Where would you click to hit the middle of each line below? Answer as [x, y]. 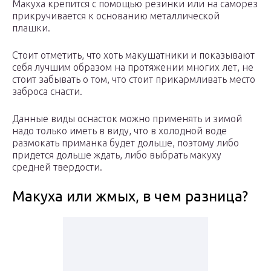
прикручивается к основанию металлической [116, 16]
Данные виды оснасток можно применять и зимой [127, 119]
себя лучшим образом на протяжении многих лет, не [133, 67]
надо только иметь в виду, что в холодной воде [119, 131]
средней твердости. [57, 167]
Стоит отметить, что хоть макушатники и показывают [133, 55]
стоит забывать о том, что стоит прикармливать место [134, 80]
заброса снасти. [47, 92]
